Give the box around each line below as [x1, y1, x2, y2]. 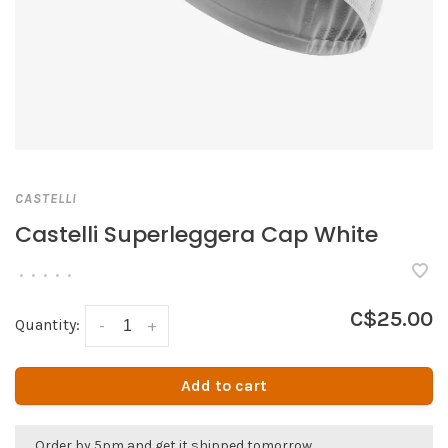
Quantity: [15, 315, 80, 334]
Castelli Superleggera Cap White [15, 219, 378, 250]
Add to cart [181, 376, 267, 396]
